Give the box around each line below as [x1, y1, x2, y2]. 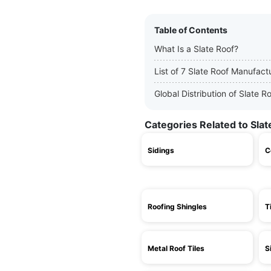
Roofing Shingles [148, 202, 207, 211]
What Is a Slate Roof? [154, 44, 238, 54]
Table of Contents [154, 25, 227, 35]
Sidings [148, 146, 174, 155]
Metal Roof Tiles [148, 244, 204, 253]
